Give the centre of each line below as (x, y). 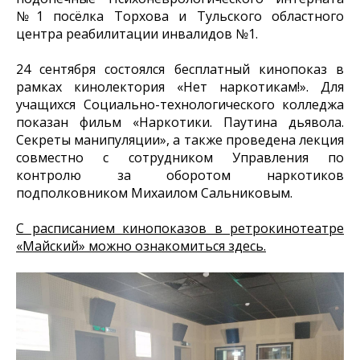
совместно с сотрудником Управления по (180, 157)
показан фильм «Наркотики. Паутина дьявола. (180, 122)
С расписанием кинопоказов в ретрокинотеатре (180, 228)
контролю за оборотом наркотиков (180, 175)
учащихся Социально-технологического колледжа (180, 104)
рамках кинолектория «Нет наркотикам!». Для (180, 87)
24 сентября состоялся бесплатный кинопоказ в (180, 69)
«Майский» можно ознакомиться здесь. (141, 246)
